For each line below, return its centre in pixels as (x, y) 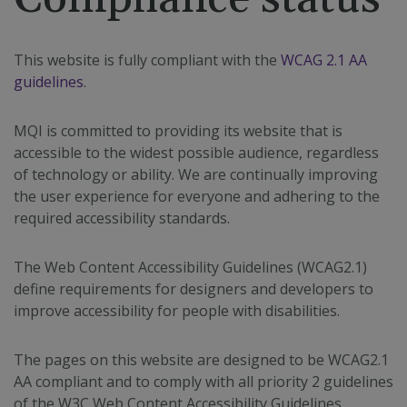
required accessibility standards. (122, 218)
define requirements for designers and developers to (194, 289)
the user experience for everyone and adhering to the (197, 196)
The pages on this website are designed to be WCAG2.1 (201, 360)
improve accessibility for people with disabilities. (177, 311)
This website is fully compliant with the (147, 60)
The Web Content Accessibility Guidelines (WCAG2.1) (190, 267)
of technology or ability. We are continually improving (196, 174)
